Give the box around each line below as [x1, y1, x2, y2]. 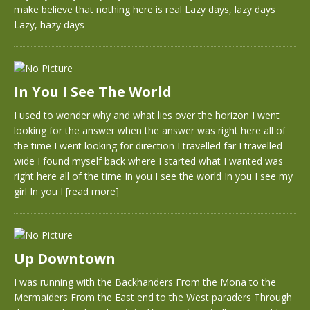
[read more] [66, 185, 119, 198]
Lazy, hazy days [14, 18, 84, 31]
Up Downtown [14, 249, 116, 268]
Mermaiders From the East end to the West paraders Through [14, 291, 292, 304]
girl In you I [14, 185, 66, 198]
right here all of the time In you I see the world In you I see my [14, 170, 293, 183]
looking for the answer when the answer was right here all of [14, 124, 286, 137]
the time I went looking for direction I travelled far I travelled [14, 139, 282, 152]
